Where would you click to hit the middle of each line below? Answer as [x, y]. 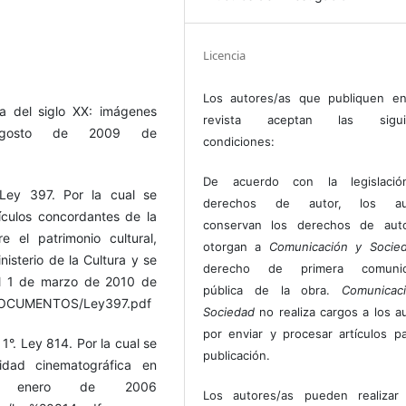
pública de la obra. [273, 290]
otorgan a [236, 247]
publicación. [237, 356]
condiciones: [239, 142]
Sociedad [229, 312]
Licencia [225, 56]
